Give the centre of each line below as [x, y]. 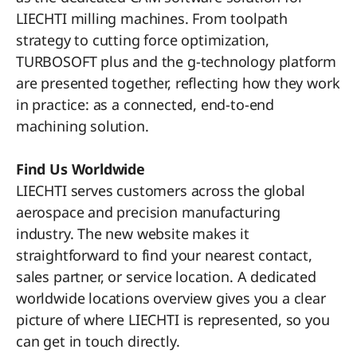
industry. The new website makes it [133, 233]
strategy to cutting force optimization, [143, 39]
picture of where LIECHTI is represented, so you [173, 319]
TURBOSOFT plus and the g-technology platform [177, 61]
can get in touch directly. [98, 341]
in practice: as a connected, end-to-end [145, 104]
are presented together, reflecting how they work [178, 82]
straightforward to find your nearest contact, [164, 255]
